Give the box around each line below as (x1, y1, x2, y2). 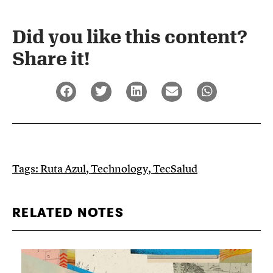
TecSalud (153, 161, 197, 176)
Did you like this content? (12, 25, 247, 47)
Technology (91, 161, 148, 176)
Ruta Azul (40, 161, 86, 176)
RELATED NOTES (12, 206, 124, 221)
